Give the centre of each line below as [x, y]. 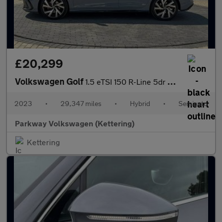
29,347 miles [81, 103]
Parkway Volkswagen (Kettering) [75, 123]
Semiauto [193, 103]
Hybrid [140, 103]
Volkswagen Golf [50, 81]
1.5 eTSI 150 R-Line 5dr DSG [126, 82]
